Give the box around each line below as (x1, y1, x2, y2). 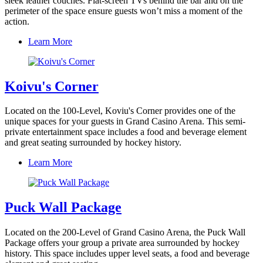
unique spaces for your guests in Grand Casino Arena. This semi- (5, 116, 245, 127)
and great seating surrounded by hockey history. (5, 137, 181, 148)
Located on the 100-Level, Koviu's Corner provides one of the (5, 106, 235, 116)
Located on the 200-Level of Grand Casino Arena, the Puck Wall (5, 227, 245, 238)
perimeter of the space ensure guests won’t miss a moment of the (5, 5, 242, 16)
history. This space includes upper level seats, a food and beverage (5, 248, 249, 259)
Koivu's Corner (5, 78, 99, 94)
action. (5, 16, 29, 26)
